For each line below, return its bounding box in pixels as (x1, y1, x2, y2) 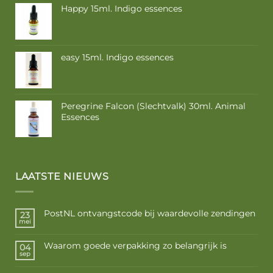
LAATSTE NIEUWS (15, 171, 109, 183)
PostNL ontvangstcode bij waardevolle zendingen (43, 207, 255, 219)
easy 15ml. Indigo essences (60, 51, 174, 63)
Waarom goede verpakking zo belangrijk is (43, 239, 227, 251)
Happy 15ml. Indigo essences (60, 2, 182, 14)
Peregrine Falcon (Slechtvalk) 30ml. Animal (60, 100, 246, 112)
